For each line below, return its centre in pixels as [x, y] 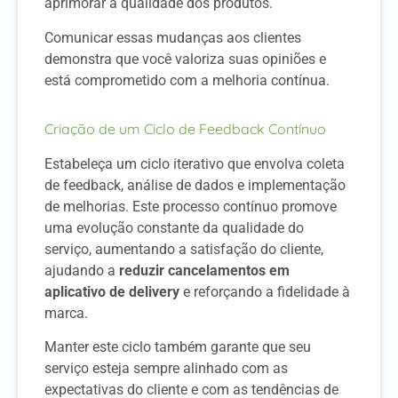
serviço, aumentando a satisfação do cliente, [184, 249]
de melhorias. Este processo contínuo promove [191, 206]
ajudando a [82, 270]
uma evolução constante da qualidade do [174, 227]
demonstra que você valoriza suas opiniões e [185, 59]
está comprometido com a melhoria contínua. [187, 80]
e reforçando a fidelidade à [265, 291]
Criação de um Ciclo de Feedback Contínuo [185, 128]
